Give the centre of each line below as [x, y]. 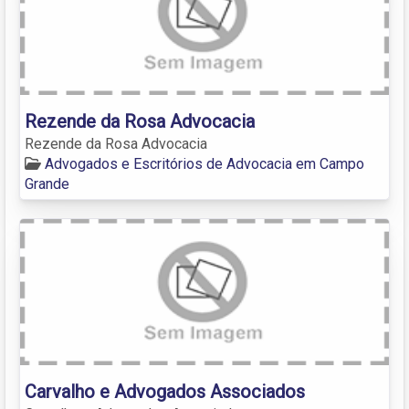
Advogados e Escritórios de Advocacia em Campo [204, 163]
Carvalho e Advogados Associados [165, 391]
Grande [47, 184]
